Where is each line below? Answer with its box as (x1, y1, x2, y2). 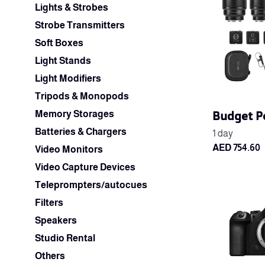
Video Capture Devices (35, 162, 135, 172)
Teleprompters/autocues (35, 180, 147, 190)
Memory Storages (35, 109, 114, 119)
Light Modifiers (35, 73, 101, 83)
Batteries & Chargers (35, 127, 127, 137)
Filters (35, 198, 63, 208)
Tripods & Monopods (35, 91, 129, 101)
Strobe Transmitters (35, 20, 125, 30)
